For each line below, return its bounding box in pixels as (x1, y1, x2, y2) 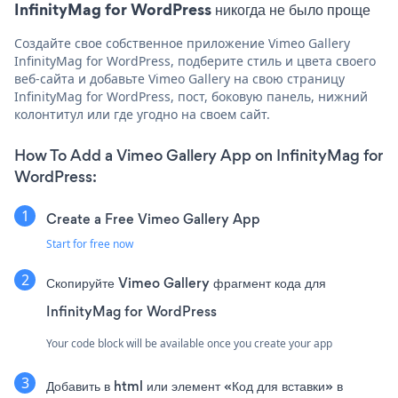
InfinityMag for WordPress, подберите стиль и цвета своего (14, 52, 376, 69)
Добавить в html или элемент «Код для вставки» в (46, 376, 343, 395)
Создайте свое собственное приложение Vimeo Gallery (14, 34, 350, 52)
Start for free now (46, 235, 133, 251)
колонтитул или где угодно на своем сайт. (14, 105, 270, 123)
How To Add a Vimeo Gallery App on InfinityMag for (14, 144, 383, 166)
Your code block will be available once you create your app (46, 335, 332, 351)
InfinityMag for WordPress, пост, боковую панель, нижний (14, 87, 368, 105)
